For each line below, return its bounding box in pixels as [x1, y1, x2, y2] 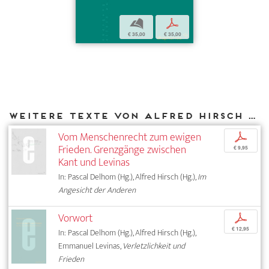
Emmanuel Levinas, [58, 238, 123, 253]
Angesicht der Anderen [58, 183, 136, 197]
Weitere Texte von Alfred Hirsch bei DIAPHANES [247, 110, 256, 121]
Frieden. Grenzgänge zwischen [58, 140, 187, 159]
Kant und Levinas [58, 153, 130, 172]
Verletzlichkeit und [122, 238, 186, 253]
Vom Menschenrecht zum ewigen [58, 127, 202, 147]
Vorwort [58, 208, 93, 228]
